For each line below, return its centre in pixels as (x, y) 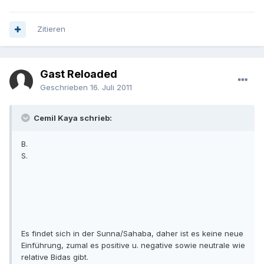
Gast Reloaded (79, 74)
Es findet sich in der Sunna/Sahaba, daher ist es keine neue (132, 234)
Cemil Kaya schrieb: (72, 118)
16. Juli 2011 (111, 88)
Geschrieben (65, 88)
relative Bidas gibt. (55, 257)
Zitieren (51, 29)
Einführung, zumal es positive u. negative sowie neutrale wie (133, 245)
